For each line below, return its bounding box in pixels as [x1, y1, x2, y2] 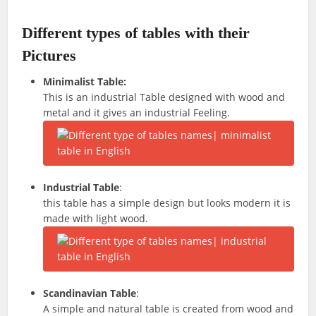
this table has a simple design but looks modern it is [43, 196, 291, 209]
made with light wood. [43, 212, 149, 225]
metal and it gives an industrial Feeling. [43, 106, 231, 119]
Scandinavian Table [43, 286, 137, 300]
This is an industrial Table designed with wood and [43, 90, 286, 104]
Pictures [22, 47, 77, 64]
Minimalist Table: [43, 75, 127, 88]
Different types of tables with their [22, 24, 250, 42]
